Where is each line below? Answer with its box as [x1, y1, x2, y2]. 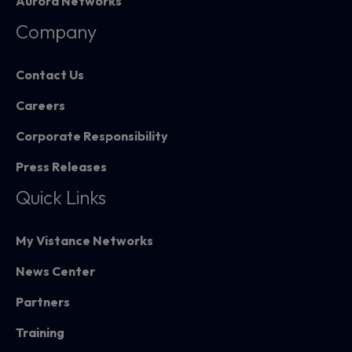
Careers [16, 97, 65, 114]
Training [16, 324, 64, 341]
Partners [16, 294, 70, 310]
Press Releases [16, 159, 107, 175]
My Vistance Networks [16, 233, 153, 249]
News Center [16, 263, 95, 280]
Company [16, 20, 97, 44]
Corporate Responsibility [16, 128, 168, 145]
